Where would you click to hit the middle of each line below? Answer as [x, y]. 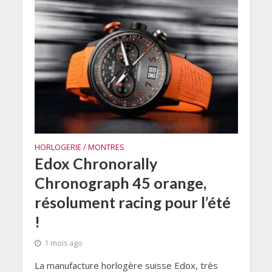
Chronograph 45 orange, [120, 182]
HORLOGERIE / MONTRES [79, 147]
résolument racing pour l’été [132, 202]
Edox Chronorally [96, 163]
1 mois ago [63, 243]
